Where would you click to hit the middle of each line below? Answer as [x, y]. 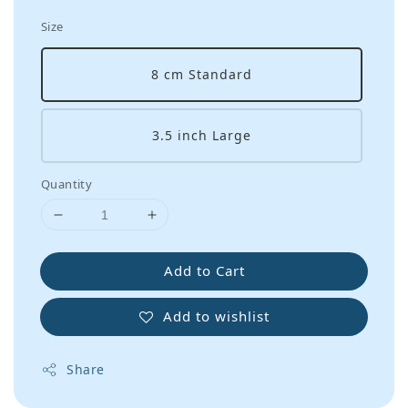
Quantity [67, 184]
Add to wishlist [216, 316]
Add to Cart [204, 271]
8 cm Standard [202, 75]
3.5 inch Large [202, 136]
